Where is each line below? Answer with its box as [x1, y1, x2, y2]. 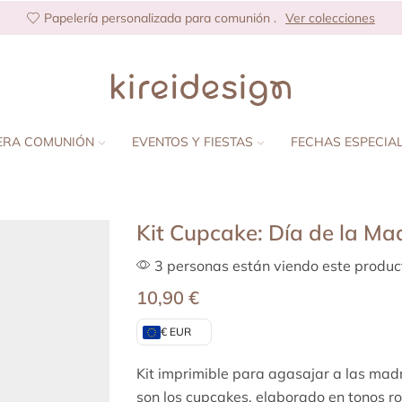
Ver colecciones [285, 10, 375, 26]
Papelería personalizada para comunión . [44, 10, 276, 26]
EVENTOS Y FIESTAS [132, 134, 253, 150]
